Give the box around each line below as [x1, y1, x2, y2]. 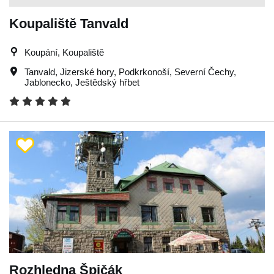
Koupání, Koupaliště [24, 46, 104, 57]
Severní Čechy [174, 66, 234, 77]
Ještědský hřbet [75, 76, 139, 87]
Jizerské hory [60, 66, 114, 77]
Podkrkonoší [119, 66, 169, 77]
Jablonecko [24, 76, 70, 87]
